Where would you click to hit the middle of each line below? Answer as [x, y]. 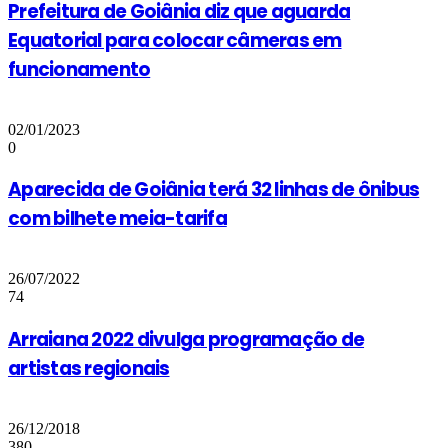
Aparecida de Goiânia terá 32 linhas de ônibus [214, 190]
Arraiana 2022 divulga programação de [186, 339]
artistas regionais [89, 368]
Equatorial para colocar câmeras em [175, 40]
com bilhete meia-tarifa [117, 219]
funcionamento [79, 69]
